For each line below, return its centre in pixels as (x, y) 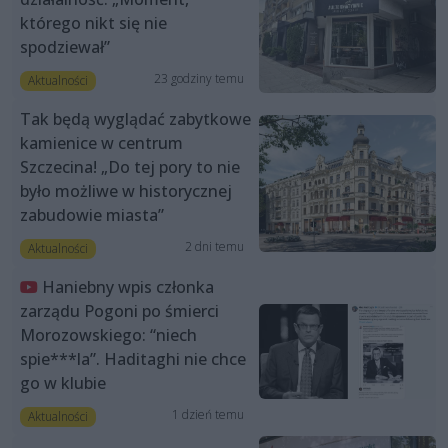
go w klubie (63, 383)
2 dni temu (214, 247)
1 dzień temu (207, 415)
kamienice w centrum (101, 143)
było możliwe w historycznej (126, 191)
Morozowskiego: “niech (108, 335)
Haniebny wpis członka (128, 287)
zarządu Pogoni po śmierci (119, 311)
